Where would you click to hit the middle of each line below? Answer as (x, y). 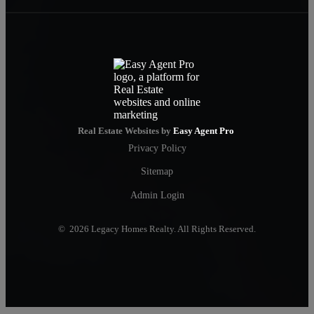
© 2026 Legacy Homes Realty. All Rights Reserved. (157, 230)
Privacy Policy (157, 148)
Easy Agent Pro (205, 131)
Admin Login (157, 194)
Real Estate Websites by (125, 131)
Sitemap (157, 171)
